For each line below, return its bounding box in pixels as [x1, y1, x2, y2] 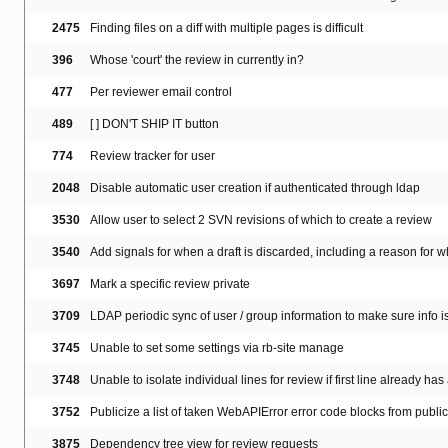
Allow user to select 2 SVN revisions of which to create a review [90, 213, 432, 228]
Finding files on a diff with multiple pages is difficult [90, 21, 363, 36]
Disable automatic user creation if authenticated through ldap [90, 181, 420, 196]
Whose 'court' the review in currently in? [90, 53, 304, 68]
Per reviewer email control [90, 85, 232, 100]
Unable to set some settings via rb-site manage [90, 341, 344, 356]
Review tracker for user [90, 149, 215, 164]
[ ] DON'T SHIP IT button [90, 117, 219, 132]
